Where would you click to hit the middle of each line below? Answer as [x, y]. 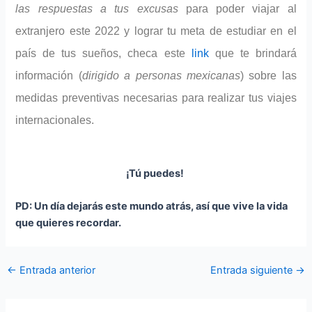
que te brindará [252, 54]
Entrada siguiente [253, 270]
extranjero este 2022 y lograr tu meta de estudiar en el [156, 31]
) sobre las [268, 76]
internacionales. [56, 120]
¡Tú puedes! [156, 173]
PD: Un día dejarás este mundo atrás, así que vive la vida [152, 206]
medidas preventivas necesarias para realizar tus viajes [156, 98]
